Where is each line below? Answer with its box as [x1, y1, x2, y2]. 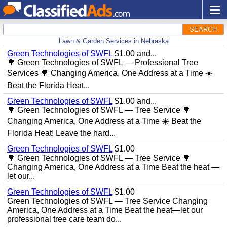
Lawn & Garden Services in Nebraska [58, 37, 169, 45]
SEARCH [190, 26, 217, 33]
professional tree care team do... [7, 215, 122, 223]
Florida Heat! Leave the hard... [7, 129, 116, 137]
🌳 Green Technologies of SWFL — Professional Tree [7, 58, 198, 67]
